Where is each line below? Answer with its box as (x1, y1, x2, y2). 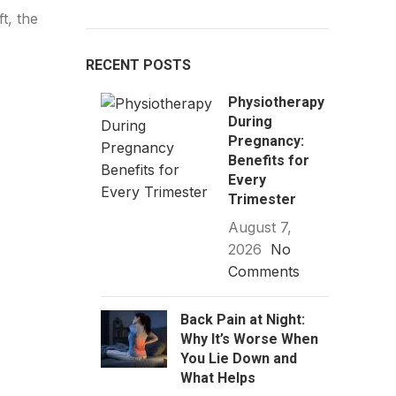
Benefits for (227, 152, 309, 169)
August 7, (227, 218, 292, 236)
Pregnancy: (227, 133, 304, 149)
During (227, 113, 272, 130)
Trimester (227, 191, 296, 208)
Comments (227, 263, 300, 280)
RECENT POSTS (85, 57, 191, 73)
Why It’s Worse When (179, 331, 318, 347)
